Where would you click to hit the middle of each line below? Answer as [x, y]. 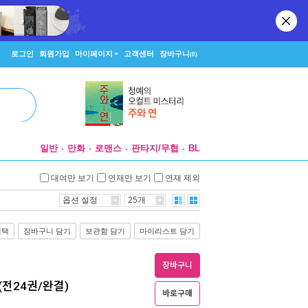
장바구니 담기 [47, 231]
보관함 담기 [105, 231]
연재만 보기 [130, 177]
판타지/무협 [155, 148]
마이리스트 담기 [167, 231]
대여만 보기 [73, 177]
